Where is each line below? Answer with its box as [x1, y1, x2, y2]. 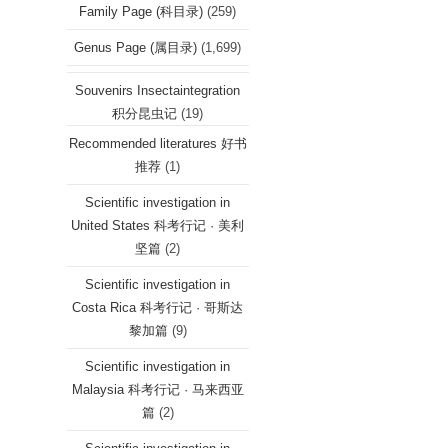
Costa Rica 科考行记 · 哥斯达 [72, 300, 244, 315]
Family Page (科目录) [79, 4, 204, 19]
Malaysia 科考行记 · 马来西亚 [71, 382, 244, 397]
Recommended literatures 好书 [68, 136, 247, 151]
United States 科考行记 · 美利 [71, 218, 245, 233]
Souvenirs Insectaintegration [75, 83, 241, 98]
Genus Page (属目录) [74, 40, 198, 55]
